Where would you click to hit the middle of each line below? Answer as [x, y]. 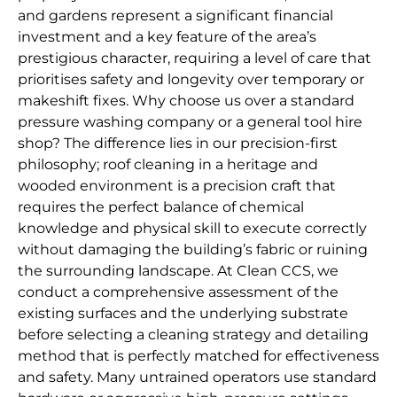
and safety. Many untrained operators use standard [197, 378]
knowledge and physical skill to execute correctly [192, 229]
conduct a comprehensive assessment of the [178, 292]
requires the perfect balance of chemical [161, 207]
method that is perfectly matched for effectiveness [198, 356]
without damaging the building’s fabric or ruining [193, 250]
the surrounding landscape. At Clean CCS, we [178, 271]
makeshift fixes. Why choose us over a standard [186, 101]
